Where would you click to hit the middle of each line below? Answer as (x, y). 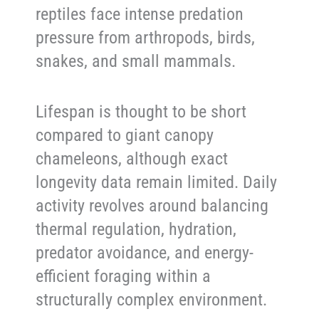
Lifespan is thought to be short (141, 112)
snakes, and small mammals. (136, 61)
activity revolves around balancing (152, 206)
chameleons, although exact (132, 159)
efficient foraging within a (124, 277)
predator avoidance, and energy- (145, 253)
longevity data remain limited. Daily (157, 183)
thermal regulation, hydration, (136, 230)
